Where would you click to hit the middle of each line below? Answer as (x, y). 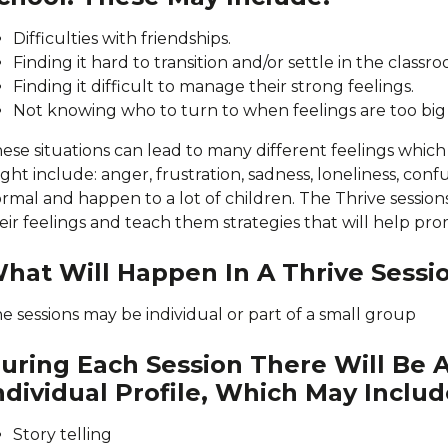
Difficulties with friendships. (122, 38)
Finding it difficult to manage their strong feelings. (213, 86)
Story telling (62, 434)
